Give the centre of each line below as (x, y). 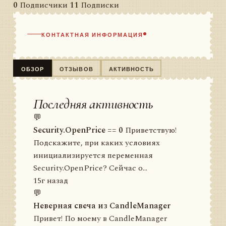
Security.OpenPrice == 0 (78, 130)
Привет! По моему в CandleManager (100, 218)
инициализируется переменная (93, 155)
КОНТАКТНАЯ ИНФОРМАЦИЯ (92, 34)
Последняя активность (93, 104)
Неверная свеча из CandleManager (102, 206)
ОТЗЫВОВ (76, 68)
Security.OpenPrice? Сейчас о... (90, 168)
